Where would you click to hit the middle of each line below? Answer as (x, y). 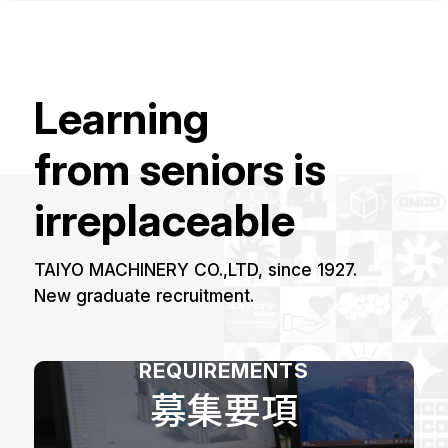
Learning (122, 118)
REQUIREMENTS (224, 370)
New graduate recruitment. (144, 296)
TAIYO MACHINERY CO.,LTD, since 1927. (196, 270)
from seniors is (180, 169)
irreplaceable (165, 220)
